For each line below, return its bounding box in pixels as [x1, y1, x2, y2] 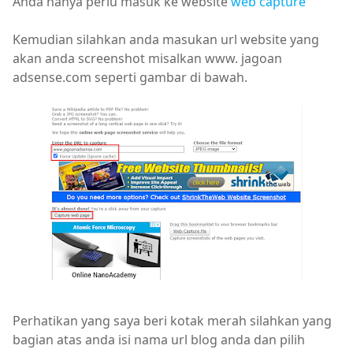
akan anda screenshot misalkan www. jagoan [13, 50, 282, 67]
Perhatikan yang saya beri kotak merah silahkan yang [13, 312, 332, 329]
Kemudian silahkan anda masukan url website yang [13, 31, 319, 48]
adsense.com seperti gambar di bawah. [13, 69, 247, 86]
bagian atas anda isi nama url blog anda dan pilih [13, 331, 305, 348]
